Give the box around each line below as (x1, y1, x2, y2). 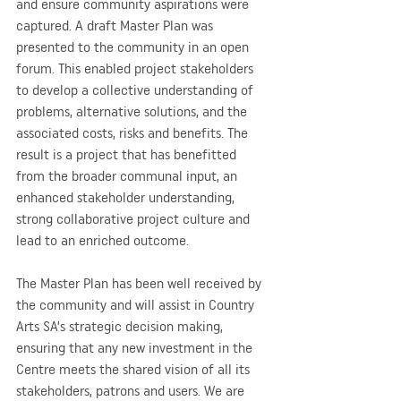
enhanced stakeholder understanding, (16, 188, 238, 206)
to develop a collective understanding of (16, 81, 257, 98)
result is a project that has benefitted (16, 145, 240, 163)
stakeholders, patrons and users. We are (16, 381, 248, 399)
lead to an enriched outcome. (16, 231, 189, 249)
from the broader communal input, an (16, 166, 241, 184)
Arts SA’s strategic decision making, (16, 317, 226, 335)
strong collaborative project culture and (16, 209, 253, 227)
